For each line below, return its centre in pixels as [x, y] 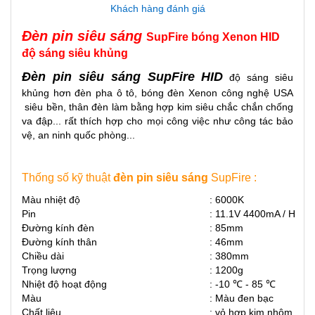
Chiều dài [43, 256]
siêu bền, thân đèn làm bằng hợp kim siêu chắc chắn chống [157, 107]
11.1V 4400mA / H [255, 214]
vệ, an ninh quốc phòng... [78, 135]
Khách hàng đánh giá [157, 8]
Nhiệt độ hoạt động [64, 284]
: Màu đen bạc [242, 298]
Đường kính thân [59, 242]
